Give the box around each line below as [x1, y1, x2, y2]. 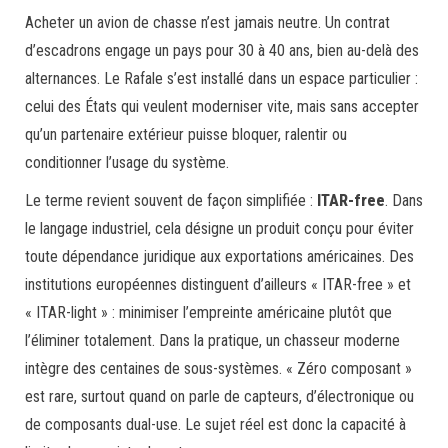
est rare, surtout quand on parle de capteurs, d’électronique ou [25, 387, 414, 406]
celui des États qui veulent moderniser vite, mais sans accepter [25, 97, 419, 116]
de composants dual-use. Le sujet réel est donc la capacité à [25, 415, 406, 434]
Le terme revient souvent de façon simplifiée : [25, 191, 317, 210]
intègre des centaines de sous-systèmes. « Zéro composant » [25, 359, 412, 378]
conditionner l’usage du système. [25, 153, 229, 172]
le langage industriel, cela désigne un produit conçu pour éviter [25, 219, 414, 238]
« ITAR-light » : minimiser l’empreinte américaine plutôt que [25, 303, 392, 322]
